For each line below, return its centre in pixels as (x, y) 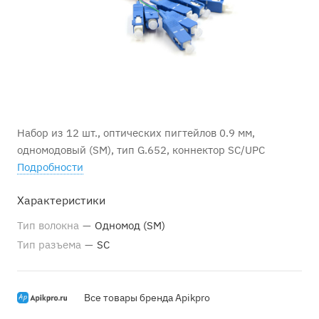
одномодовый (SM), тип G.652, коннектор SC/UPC (141, 150)
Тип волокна (49, 225)
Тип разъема (51, 245)
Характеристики (61, 200)
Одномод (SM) (130, 225)
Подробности (50, 167)
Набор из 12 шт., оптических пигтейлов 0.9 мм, (136, 133)
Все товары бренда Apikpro (147, 297)
